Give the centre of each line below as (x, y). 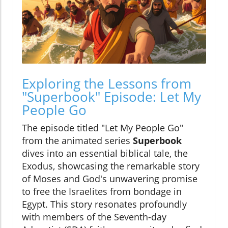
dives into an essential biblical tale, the (105, 153)
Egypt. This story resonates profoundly (104, 204)
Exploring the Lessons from (107, 84)
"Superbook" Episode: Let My (111, 97)
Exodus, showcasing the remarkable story (111, 166)
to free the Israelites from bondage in (102, 192)
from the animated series (77, 141)
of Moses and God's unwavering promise (110, 179)
